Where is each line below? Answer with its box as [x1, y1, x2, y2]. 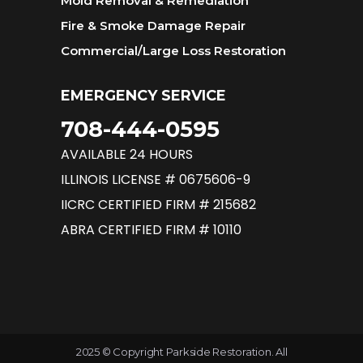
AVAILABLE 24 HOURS [61, 145, 193, 164]
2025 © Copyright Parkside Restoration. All [75, 345, 288, 358]
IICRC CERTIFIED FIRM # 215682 [61, 195, 256, 214]
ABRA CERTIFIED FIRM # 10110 [61, 220, 241, 239]
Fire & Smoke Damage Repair [61, 18, 246, 33]
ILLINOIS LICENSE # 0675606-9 [61, 170, 250, 189]
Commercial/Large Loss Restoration [61, 43, 286, 58]
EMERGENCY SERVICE [61, 87, 226, 105]
